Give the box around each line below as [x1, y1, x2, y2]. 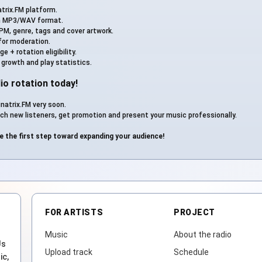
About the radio [174, 229, 232, 239]
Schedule [174, 247, 209, 257]
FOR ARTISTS [45, 208, 104, 218]
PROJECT [174, 208, 215, 218]
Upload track [45, 247, 92, 257]
